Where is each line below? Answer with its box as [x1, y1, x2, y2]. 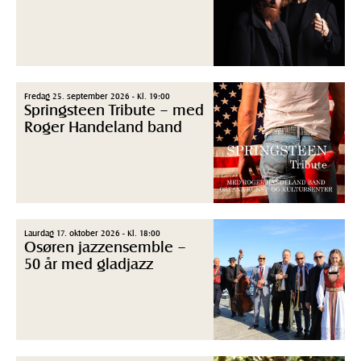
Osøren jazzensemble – [24, 237, 186, 256]
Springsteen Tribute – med [24, 100, 204, 119]
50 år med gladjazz [24, 254, 153, 273]
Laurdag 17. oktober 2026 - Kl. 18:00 [24, 227, 160, 239]
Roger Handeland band [24, 117, 182, 136]
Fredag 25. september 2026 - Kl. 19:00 [24, 90, 170, 102]
